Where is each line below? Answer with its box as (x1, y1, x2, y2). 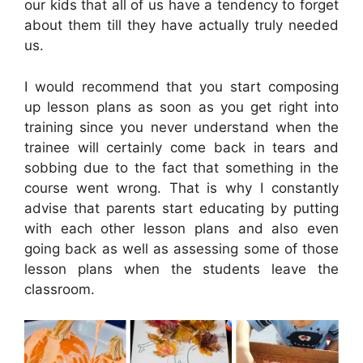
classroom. (24, 280, 95, 297)
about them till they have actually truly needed (24, 17, 339, 34)
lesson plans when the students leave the (24, 260, 339, 277)
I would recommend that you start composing (24, 78, 339, 95)
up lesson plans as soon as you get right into (24, 98, 339, 115)
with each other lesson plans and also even (24, 220, 339, 237)
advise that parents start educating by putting (24, 199, 339, 216)
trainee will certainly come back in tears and (24, 139, 339, 156)
